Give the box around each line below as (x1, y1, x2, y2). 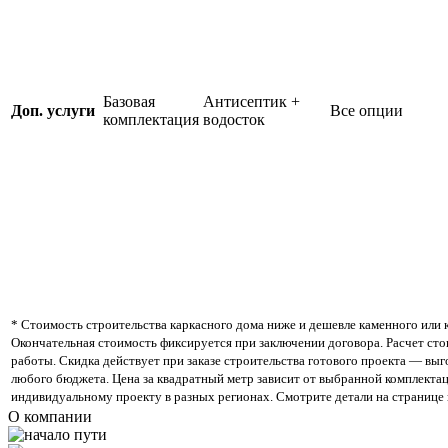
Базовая (103, 93, 155, 111)
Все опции (330, 102, 403, 120)
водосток (203, 111, 265, 129)
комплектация (103, 111, 199, 129)
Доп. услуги (11, 102, 95, 120)
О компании (8, 408, 92, 426)
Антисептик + (203, 93, 300, 111)
